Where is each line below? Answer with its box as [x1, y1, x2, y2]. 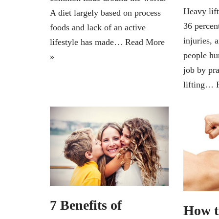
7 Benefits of [50, 197, 122, 213]
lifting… [183, 79, 216, 89]
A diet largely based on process [50, 7, 161, 18]
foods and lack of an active [50, 22, 146, 32]
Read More [125, 37, 165, 47]
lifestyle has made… [50, 37, 125, 47]
